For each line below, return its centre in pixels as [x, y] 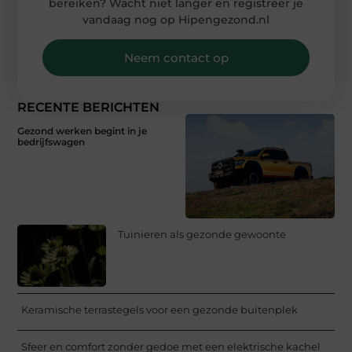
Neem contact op [176, 58]
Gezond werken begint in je [82, 131]
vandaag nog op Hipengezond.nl [176, 19]
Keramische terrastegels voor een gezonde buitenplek [160, 309]
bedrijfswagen [51, 142]
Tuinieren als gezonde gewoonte [202, 234]
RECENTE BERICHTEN [89, 108]
